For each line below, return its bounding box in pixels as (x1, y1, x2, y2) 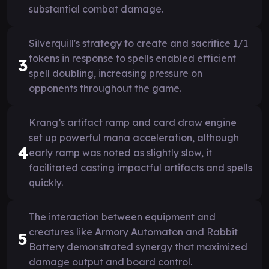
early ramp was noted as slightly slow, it (29, 146, 212, 159)
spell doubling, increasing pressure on (29, 67, 202, 79)
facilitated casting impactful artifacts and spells (29, 161, 252, 174)
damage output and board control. (29, 255, 192, 268)
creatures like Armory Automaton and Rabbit (29, 225, 238, 238)
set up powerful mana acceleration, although (29, 131, 239, 144)
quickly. (29, 176, 63, 189)
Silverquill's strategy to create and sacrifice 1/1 (29, 37, 248, 49)
